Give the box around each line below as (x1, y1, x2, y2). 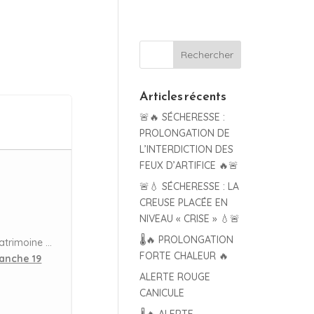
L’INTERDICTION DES (139, 143, 234, 156)
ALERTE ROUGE (139, 271, 211, 283)
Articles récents (139, 86, 227, 105)
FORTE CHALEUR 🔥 (139, 250, 229, 262)
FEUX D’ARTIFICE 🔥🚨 (139, 159, 239, 172)
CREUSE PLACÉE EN (139, 196, 228, 209)
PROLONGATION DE (139, 127, 231, 139)
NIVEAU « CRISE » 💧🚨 (139, 212, 240, 225)
